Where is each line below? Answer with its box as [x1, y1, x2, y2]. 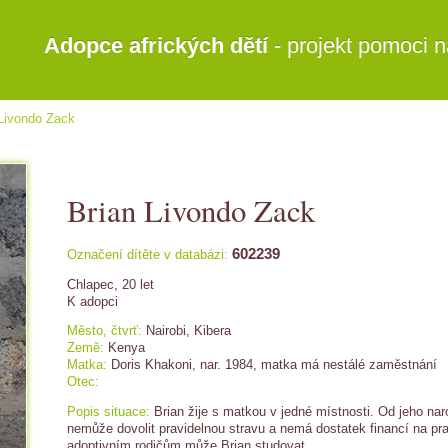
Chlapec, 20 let [67, 276, 154, 292]
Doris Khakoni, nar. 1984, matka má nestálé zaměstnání [111, 357, 437, 373]
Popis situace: [67, 404, 150, 420]
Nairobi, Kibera [146, 323, 231, 339]
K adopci [67, 293, 118, 309]
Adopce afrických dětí [44, 33, 268, 58]
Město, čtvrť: [67, 323, 142, 339]
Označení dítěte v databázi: [67, 246, 228, 262]
